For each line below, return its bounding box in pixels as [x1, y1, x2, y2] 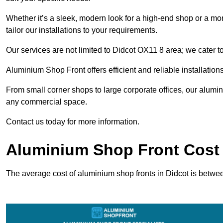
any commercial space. [6, 98, 87, 107]
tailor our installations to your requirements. [6, 26, 157, 35]
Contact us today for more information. [6, 117, 139, 126]
